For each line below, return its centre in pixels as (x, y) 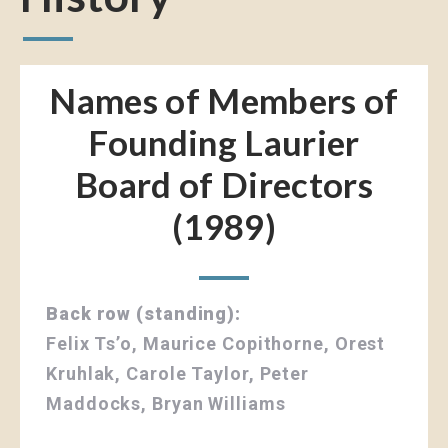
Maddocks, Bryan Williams (166, 403)
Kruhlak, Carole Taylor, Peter (178, 373)
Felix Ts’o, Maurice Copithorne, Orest (216, 343)
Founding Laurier (224, 141)
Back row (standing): (143, 313)
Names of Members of (224, 99)
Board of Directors (224, 183)
